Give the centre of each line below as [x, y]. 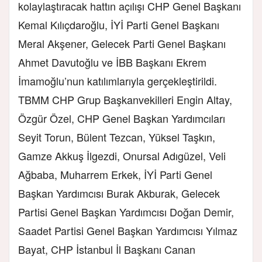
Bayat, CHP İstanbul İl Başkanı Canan [107, 249]
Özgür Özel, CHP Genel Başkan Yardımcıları [122, 118]
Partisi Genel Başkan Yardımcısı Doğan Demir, [126, 211]
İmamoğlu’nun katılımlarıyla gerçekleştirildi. [118, 80]
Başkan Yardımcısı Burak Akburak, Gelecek [119, 193]
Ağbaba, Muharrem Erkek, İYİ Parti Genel [115, 174]
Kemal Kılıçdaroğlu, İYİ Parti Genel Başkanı [119, 24]
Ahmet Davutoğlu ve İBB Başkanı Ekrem [112, 62]
